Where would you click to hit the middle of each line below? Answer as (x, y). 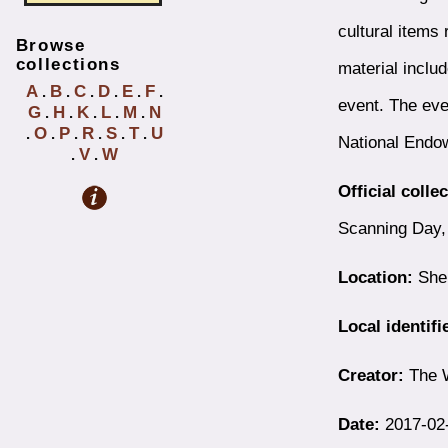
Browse (50, 45)
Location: (375, 277)
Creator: (370, 375)
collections (68, 64)
